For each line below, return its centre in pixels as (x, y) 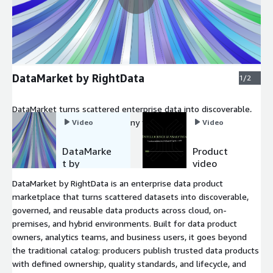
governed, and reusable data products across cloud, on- (119, 210)
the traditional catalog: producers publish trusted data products (136, 250)
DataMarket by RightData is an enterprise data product (118, 183)
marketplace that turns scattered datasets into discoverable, (130, 197)
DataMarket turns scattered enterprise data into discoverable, (132, 108)
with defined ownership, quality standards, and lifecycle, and (129, 264)
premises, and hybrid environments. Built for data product (125, 224)
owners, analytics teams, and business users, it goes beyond (129, 237)
